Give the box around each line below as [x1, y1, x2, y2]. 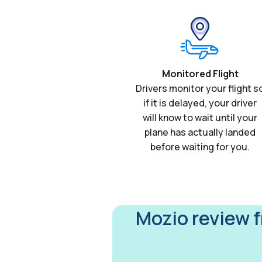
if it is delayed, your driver [143, 96, 257, 110]
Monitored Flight [161, 67, 239, 81]
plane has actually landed [144, 126, 256, 139]
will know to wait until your [143, 111, 257, 125]
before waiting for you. [150, 140, 250, 154]
